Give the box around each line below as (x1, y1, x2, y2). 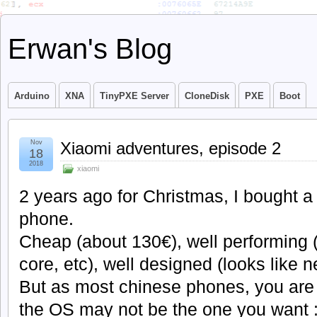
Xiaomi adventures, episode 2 (60, 139, 281, 158)
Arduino (14, 91, 50, 101)
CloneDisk (185, 91, 229, 101)
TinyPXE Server (100, 91, 169, 101)
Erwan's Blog (8, 33, 172, 64)
